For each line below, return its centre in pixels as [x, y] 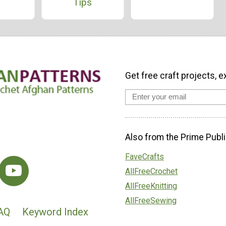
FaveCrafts [145, 156]
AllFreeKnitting [151, 186]
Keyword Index [55, 212]
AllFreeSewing [151, 200]
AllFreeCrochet [151, 171]
